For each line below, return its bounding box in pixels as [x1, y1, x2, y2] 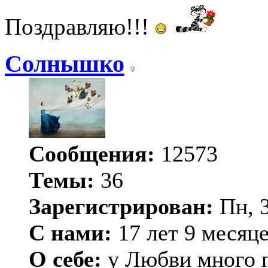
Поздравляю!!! [5, 13, 155, 39]
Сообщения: [29, 141, 155, 166]
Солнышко [5, 50, 124, 77]
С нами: [29, 220, 112, 245]
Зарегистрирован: [29, 193, 214, 219]
